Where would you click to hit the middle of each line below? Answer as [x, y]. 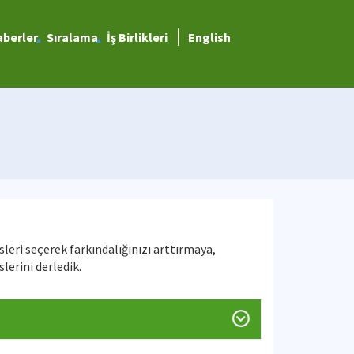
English [209, 37]
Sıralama [72, 37]
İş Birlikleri [137, 37]
